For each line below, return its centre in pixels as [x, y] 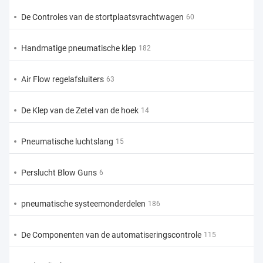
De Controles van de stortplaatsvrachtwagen [102, 17]
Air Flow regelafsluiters [63, 80]
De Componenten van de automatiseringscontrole [111, 235]
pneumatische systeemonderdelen [83, 204]
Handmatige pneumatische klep [79, 48]
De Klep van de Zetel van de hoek [80, 111]
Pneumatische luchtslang [67, 142]
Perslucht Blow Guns [59, 173]
